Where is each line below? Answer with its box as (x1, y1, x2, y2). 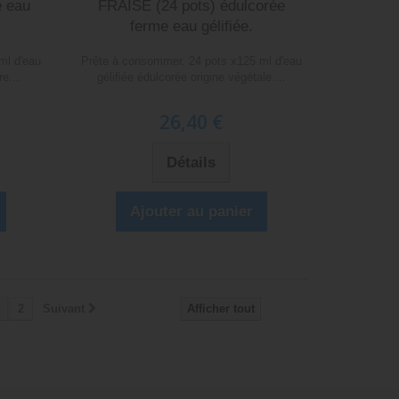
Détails (167, 153, 216, 171)
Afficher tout (187, 301, 255, 315)
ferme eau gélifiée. (129, 17, 253, 35)
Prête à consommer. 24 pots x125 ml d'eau (80, 53, 302, 68)
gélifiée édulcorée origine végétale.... (96, 69, 286, 84)
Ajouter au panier (129, 202, 253, 220)
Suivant (43, 301, 85, 315)
